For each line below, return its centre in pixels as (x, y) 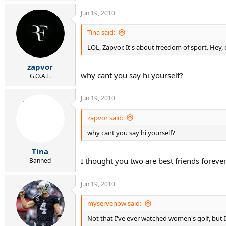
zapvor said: (105, 117)
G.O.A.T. (40, 76)
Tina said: (101, 32)
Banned (40, 161)
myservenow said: (114, 203)
